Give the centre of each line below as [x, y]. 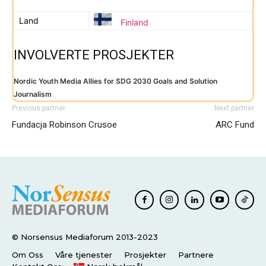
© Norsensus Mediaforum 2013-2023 [85, 237]
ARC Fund [235, 124]
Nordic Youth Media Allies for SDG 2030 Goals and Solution [115, 81]
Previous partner [39, 108]
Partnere [196, 255]
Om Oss [28, 255]
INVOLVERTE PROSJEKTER [94, 55]
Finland [134, 22]
